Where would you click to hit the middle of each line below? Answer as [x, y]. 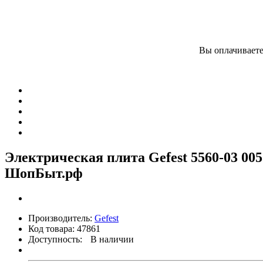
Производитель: [60, 218]
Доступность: [55, 240]
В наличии [112, 240]
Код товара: [51, 229]
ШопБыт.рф [44, 173]
